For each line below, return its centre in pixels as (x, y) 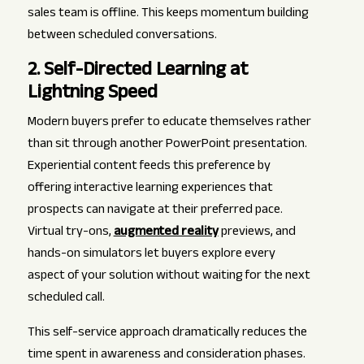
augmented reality (166, 233)
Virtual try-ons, (70, 233)
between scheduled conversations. (122, 37)
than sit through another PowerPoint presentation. (167, 145)
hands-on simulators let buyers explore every (151, 255)
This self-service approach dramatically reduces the (167, 334)
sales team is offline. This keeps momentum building (168, 15)
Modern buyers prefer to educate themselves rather (169, 123)
